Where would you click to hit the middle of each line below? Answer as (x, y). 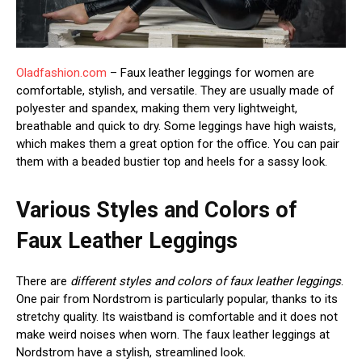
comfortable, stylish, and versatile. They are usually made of (175, 90)
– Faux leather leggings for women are (210, 72)
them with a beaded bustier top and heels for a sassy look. (172, 161)
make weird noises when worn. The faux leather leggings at (173, 334)
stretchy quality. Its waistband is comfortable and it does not (177, 316)
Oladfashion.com (61, 72)
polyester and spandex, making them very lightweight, (157, 108)
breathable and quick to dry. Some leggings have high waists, (176, 126)
